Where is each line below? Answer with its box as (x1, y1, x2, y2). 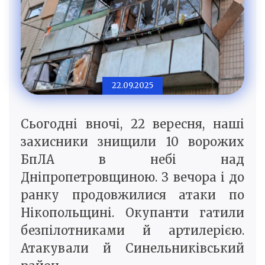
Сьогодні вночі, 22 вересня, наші (21, 117, 244, 132)
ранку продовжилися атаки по (21, 188, 244, 203)
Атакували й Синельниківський (21, 241, 244, 256)
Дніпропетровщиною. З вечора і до (21, 170, 244, 185)
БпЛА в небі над (21, 152, 244, 167)
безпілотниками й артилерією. (21, 223, 244, 238)
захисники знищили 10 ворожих (21, 134, 244, 150)
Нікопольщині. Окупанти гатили (21, 205, 244, 221)
